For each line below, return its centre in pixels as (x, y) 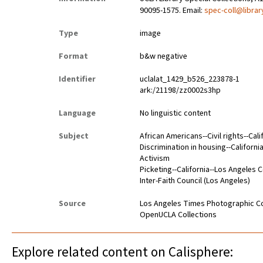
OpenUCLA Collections (178, 215)
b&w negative (164, 57)
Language (77, 114)
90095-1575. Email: (172, 11)
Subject (74, 136)
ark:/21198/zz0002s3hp (181, 91)
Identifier (77, 80)
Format (73, 57)
